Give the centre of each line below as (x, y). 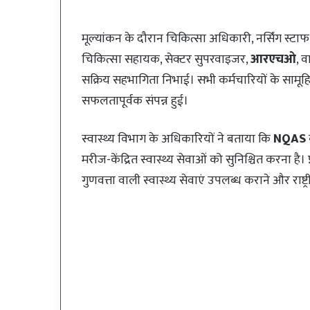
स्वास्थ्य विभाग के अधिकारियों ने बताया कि (177, 139)
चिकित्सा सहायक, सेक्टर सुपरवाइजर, (166, 60)
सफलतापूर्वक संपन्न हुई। (135, 101)
